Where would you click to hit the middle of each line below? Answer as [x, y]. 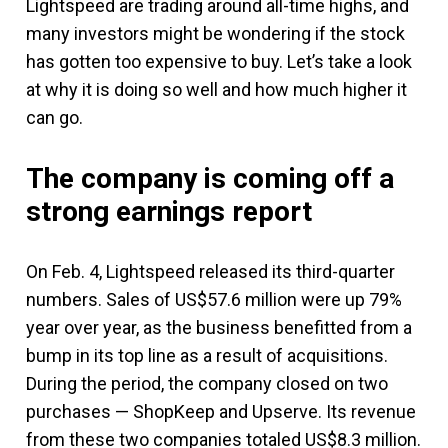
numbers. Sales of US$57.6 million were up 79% [214, 299]
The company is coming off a [210, 178]
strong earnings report [169, 211]
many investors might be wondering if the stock [215, 33]
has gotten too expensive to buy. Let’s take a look [219, 61]
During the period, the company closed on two [207, 383]
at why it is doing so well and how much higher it [216, 89]
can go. [54, 117]
